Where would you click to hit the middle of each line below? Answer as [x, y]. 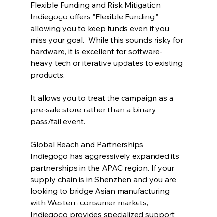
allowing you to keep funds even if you [101, 28]
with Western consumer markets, [90, 202]
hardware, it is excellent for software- [96, 51]
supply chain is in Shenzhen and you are [104, 179]
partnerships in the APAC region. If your [103, 167]
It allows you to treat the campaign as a [103, 98]
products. [48, 74]
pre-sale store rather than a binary [94, 109]
